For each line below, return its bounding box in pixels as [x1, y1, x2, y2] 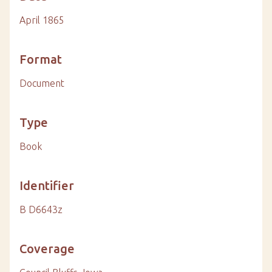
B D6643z [19, 204, 63, 216]
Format [19, 52, 62, 67]
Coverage [19, 242, 75, 256]
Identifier [19, 178, 74, 193]
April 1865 [19, 15, 64, 26]
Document [19, 78, 64, 89]
